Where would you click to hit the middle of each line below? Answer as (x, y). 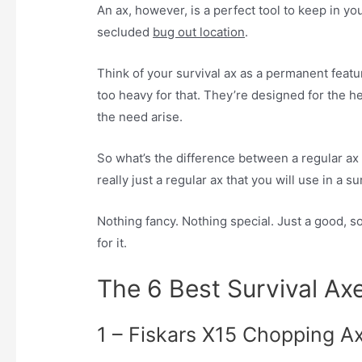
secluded (125, 32)
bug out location (199, 32)
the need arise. (140, 117)
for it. (112, 243)
